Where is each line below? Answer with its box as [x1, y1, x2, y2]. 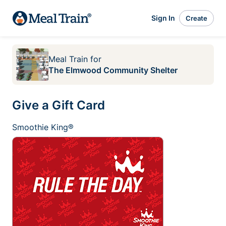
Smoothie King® [12, 122, 74, 132]
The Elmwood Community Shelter [48, 65, 178, 75]
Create [186, 14, 207, 22]
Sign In [151, 14, 175, 22]
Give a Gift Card [12, 98, 105, 112]
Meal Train [48, 54, 88, 64]
